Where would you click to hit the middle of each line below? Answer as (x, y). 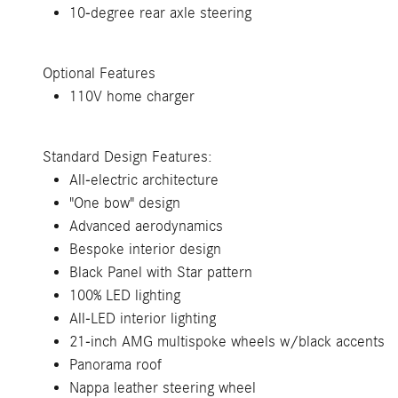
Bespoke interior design (145, 249)
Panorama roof (115, 365)
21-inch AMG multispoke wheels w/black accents (227, 342)
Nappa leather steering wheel (163, 388)
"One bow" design (125, 203)
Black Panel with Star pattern (161, 272)
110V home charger (132, 96)
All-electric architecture (144, 180)
